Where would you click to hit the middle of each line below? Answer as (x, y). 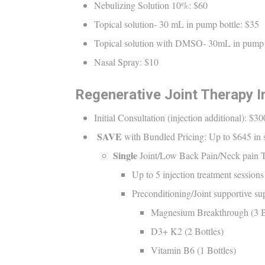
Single (126, 155)
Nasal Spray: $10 (126, 62)
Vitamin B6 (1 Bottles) (193, 250)
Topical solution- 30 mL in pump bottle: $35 (177, 24)
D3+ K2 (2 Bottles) (187, 231)
